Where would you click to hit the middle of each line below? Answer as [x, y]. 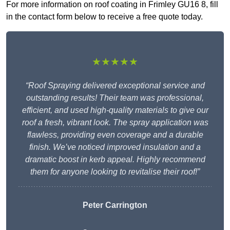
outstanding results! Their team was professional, [115, 98]
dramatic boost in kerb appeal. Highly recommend [115, 160]
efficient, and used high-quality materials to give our [115, 110]
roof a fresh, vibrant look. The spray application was [115, 123]
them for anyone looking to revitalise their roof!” [115, 172]
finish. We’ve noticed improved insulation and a [115, 147]
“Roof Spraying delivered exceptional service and [115, 86]
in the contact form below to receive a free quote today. [104, 17]
